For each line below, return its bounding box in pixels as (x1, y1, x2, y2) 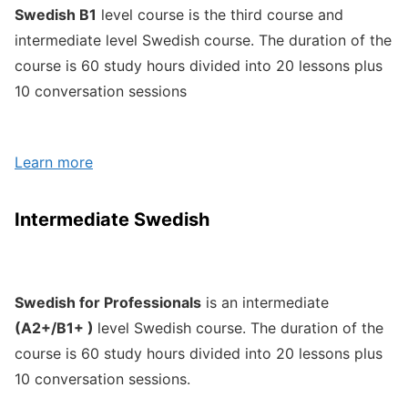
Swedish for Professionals (15, 292, 201, 311)
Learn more (15, 152, 93, 171)
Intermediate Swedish (15, 208, 209, 230)
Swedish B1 (15, 5, 97, 24)
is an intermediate (201, 292, 333, 311)
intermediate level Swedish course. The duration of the (15, 30, 392, 49)
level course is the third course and (97, 5, 343, 24)
